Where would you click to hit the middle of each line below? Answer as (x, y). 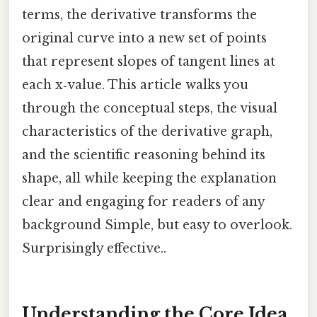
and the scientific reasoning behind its (144, 155)
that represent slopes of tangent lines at (149, 61)
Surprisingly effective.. (94, 248)
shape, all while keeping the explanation (149, 178)
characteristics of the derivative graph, (147, 131)
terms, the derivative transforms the (139, 15)
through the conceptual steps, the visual (150, 108)
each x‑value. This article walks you (135, 85)
